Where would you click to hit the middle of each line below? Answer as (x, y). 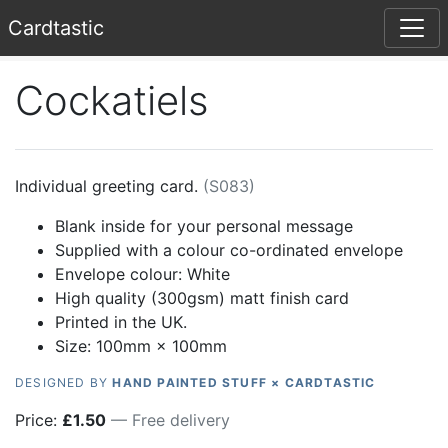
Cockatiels (112, 100)
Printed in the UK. (121, 322)
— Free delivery (170, 420)
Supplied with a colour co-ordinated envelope (229, 250)
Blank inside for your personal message (204, 226)
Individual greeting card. (106, 186)
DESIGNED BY (64, 382)
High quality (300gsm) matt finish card (202, 298)
